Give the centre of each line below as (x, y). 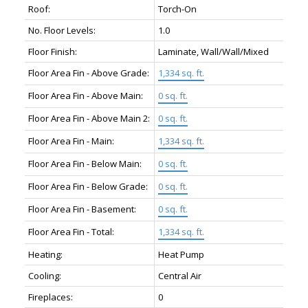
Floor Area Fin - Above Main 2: (89, 119)
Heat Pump (181, 255)
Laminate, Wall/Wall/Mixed (213, 52)
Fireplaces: (50, 297)
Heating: (45, 255)
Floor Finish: (52, 52)
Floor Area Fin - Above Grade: (88, 73)
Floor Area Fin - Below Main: (85, 164)
